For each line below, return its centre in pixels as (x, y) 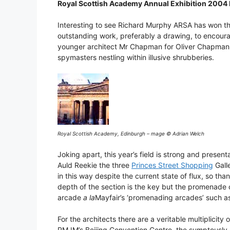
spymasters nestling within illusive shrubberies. (136, 57)
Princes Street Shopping (172, 165)
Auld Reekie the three (94, 165)
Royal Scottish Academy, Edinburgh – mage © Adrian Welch (131, 134)
